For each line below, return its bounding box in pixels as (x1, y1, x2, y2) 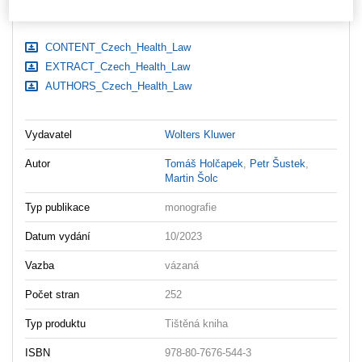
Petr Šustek (250, 157, 306, 170)
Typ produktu (25, 317, 86, 330)
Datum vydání (25, 229, 90, 242)
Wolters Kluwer (165, 128, 236, 141)
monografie (165, 200, 217, 213)
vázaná (165, 259, 200, 271)
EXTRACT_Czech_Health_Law (42, 60, 190, 73)
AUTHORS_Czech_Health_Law (42, 79, 192, 92)
